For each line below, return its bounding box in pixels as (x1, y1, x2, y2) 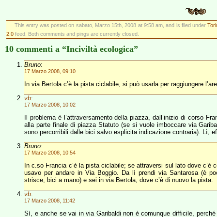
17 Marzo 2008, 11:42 (24, 198, 75, 203)
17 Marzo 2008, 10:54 (24, 150, 76, 155)
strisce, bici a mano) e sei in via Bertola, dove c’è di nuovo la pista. (24, 176, 213, 184)
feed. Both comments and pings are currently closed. (14, 31, 139, 37)
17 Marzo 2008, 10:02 (24, 102, 76, 108)
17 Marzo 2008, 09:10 (24, 68, 76, 74)
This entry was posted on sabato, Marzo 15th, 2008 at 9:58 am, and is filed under (14, 22, 208, 28)
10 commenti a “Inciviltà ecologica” (5, 44, 138, 54)
